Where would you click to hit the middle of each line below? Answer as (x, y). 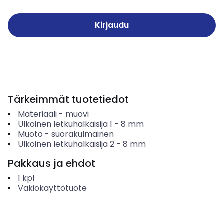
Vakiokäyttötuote (52, 188)
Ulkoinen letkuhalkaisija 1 (65, 124)
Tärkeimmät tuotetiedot (68, 99)
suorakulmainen (82, 134)
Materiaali (37, 114)
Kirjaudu (112, 25)
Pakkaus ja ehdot (52, 163)
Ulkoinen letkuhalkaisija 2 (66, 144)
